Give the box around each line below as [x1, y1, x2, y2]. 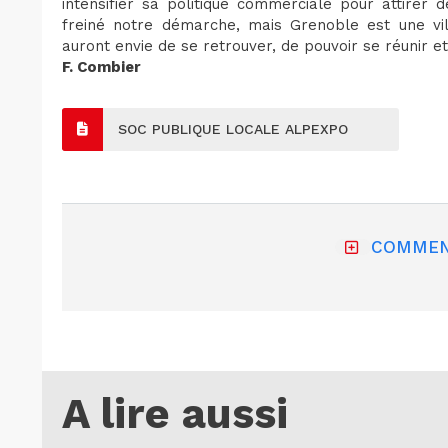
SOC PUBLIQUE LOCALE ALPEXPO [118, 120, 348, 137]
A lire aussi [62, 388, 288, 438]
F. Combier [62, 57, 141, 76]
